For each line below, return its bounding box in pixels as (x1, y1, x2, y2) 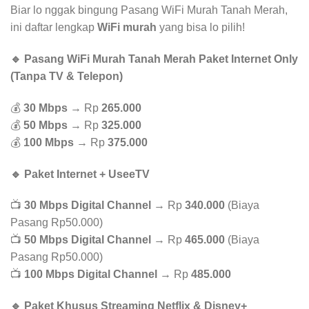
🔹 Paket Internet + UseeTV (10, 168, 150, 180)
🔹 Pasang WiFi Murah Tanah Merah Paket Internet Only (10, 53, 298, 65)
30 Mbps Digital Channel (24, 199, 151, 212)
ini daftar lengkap (10, 21, 97, 34)
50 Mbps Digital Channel (24, 234, 151, 246)
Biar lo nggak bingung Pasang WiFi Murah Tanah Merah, (10, 4, 288, 17)
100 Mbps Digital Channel (24, 268, 157, 281)
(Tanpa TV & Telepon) (10, 70, 123, 82)
